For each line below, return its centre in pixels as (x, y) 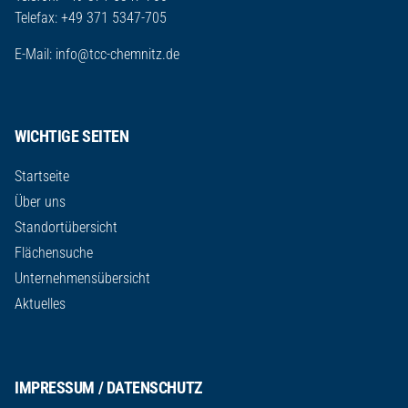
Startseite (42, 176)
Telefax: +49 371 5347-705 (91, 17)
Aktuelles (40, 303)
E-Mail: (35, 54)
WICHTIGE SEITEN (72, 136)
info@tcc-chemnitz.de (117, 54)
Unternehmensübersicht (82, 278)
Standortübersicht (66, 227)
